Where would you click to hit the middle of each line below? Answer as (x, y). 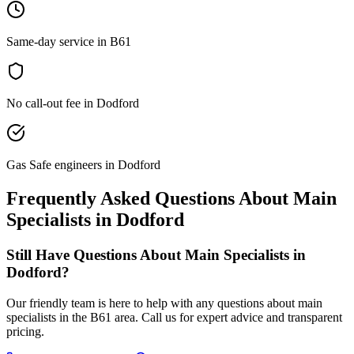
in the (73, 317)
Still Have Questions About (96, 254)
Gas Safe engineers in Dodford (83, 165)
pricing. (25, 331)
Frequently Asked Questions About (150, 198)
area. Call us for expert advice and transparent (227, 317)
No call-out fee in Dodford (73, 104)
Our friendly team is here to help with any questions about (152, 303)
